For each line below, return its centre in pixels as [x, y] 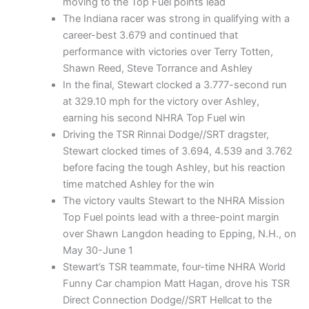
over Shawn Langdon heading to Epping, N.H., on [180, 234]
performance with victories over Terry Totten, [168, 52]
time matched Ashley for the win [139, 185]
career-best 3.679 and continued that [151, 36]
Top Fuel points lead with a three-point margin [171, 218]
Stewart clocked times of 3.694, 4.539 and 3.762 [178, 151]
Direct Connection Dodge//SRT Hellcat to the [168, 300]
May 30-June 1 [98, 251]
